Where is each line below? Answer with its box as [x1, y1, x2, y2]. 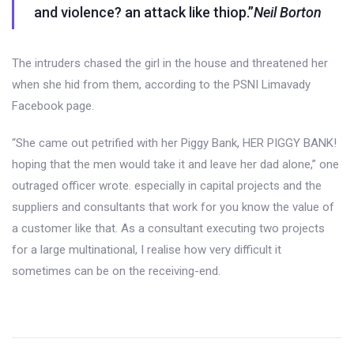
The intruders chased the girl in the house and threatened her [12, 56, 328, 70]
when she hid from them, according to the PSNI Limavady [12, 77, 311, 92]
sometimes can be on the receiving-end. [12, 264, 220, 278]
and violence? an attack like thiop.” [34, 4, 254, 21]
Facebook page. [12, 99, 94, 113]
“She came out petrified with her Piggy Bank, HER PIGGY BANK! [12, 136, 337, 150]
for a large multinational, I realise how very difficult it [12, 243, 281, 257]
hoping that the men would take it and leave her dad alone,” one [12, 157, 339, 171]
